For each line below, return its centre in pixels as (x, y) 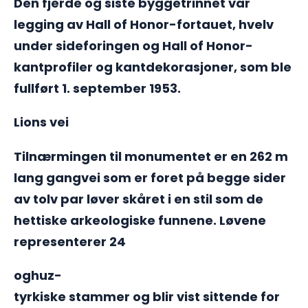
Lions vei (41, 122)
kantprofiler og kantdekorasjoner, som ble (153, 67)
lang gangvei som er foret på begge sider (150, 177)
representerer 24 (70, 241)
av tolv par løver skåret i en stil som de (139, 199)
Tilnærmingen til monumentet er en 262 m (151, 156)
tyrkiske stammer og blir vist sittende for (147, 297)
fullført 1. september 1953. (97, 88)
